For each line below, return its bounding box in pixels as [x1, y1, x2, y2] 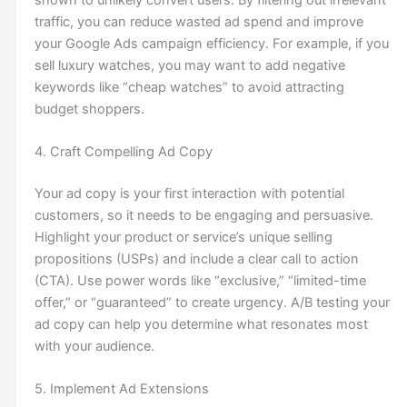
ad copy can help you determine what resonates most [34, 315, 368, 333]
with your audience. [34, 337, 154, 354]
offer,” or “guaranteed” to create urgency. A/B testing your [34, 293, 390, 311]
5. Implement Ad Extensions [34, 381, 209, 398]
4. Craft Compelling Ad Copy [34, 144, 213, 161]
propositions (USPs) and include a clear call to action [34, 250, 359, 267]
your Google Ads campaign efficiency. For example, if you [34, 35, 389, 52]
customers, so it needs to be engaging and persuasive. [34, 206, 373, 223]
